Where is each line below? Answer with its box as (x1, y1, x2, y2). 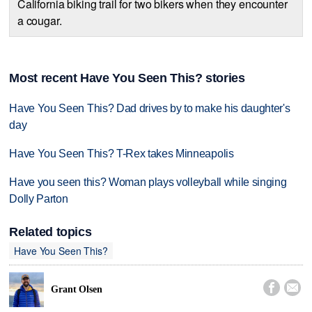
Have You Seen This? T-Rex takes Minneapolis (9, 147, 234, 159)
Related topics (9, 225, 92, 240)
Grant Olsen (51, 283, 102, 295)
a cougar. (17, 12, 62, 29)
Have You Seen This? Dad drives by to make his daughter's (9, 102, 290, 115)
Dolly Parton (9, 192, 68, 205)
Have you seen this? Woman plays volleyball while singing (9, 175, 287, 188)
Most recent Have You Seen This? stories (9, 71, 245, 86)
